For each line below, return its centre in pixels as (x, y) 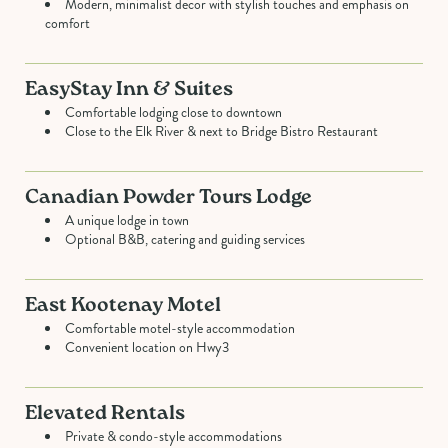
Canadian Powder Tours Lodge (168, 198)
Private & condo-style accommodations (173, 436)
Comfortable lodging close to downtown (173, 112)
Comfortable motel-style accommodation (180, 328)
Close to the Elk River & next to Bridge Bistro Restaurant (221, 131)
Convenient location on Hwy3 (147, 347)
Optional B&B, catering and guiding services (185, 239)
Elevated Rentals (105, 414)
